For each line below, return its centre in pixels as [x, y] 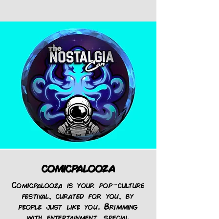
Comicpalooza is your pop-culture [78, 185]
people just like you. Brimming [78, 206]
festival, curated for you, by [78, 195]
